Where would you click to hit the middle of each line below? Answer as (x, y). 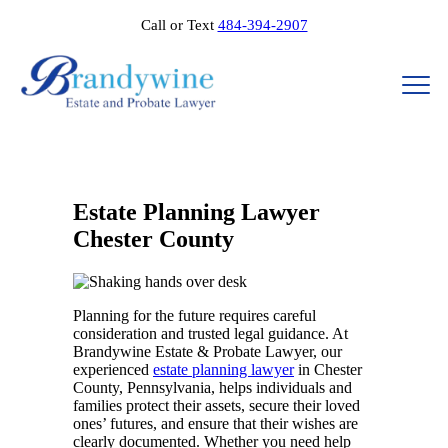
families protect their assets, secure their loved (216, 405)
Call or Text (179, 25)
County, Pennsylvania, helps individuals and (212, 387)
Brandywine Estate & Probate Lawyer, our (207, 351)
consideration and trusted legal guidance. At (210, 333)
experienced (113, 369)
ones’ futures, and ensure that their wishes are (215, 423)
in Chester (328, 369)
